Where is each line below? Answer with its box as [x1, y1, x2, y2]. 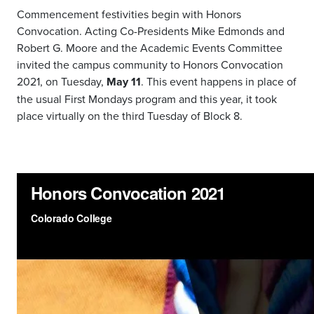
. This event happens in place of [141, 74, 296, 90]
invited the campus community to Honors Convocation [17, 57, 283, 73]
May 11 [107, 74, 141, 90]
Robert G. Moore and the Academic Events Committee [17, 40, 282, 56]
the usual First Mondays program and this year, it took [17, 91, 277, 107]
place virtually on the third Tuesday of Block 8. [17, 108, 245, 124]
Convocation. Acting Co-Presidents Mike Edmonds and [17, 23, 285, 39]
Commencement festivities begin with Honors [17, 6, 241, 22]
